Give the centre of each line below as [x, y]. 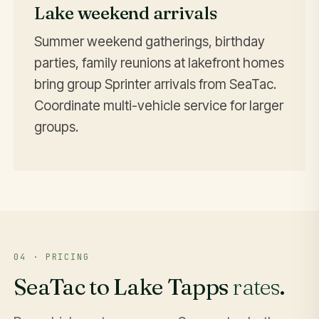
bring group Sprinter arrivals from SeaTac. [155, 84]
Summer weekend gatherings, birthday [149, 41]
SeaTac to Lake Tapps [123, 287]
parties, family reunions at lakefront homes [159, 63]
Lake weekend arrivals [125, 12]
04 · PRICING [52, 257]
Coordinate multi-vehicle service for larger [158, 105]
